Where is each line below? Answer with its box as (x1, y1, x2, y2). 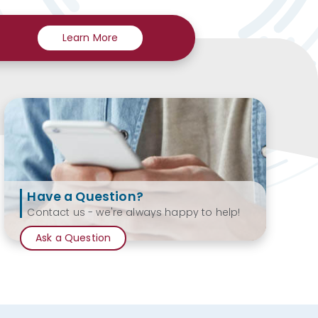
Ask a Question (35, 230, 111, 245)
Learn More (62, 31, 119, 45)
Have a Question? (27, 187, 143, 206)
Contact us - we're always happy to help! (27, 204, 241, 219)
